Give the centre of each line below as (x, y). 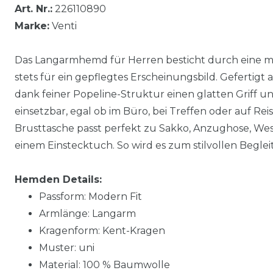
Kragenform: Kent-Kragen (102, 230)
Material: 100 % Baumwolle (105, 264)
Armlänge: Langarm (87, 213)
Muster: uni (67, 247)
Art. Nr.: (34, 9)
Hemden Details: (58, 179)
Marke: (32, 26)
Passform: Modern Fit (90, 196)
